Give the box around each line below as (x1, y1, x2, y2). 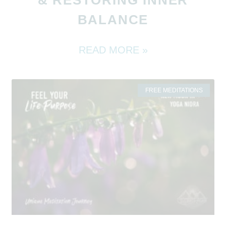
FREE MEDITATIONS (145, 87, 203, 94)
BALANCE (77, 12, 149, 27)
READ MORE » (78, 44, 148, 55)
